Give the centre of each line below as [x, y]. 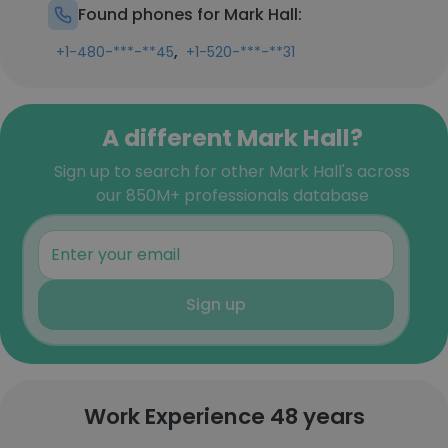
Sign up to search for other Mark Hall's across [232, 171]
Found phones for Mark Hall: [190, 14]
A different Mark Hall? [232, 137]
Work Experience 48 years [224, 416]
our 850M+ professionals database [232, 195]
